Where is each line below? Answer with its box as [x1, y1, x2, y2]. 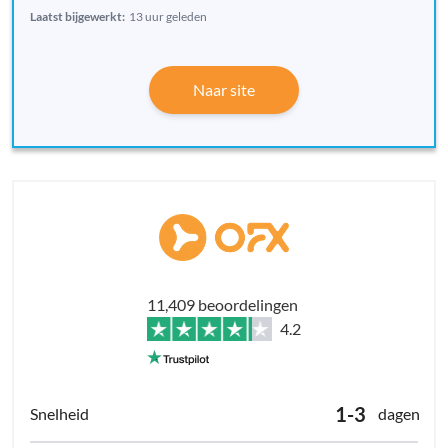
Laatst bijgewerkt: [30, 9, 125, 25]
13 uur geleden [129, 9, 207, 25]
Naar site [193, 80, 255, 100]
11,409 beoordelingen [147, 295, 298, 315]
